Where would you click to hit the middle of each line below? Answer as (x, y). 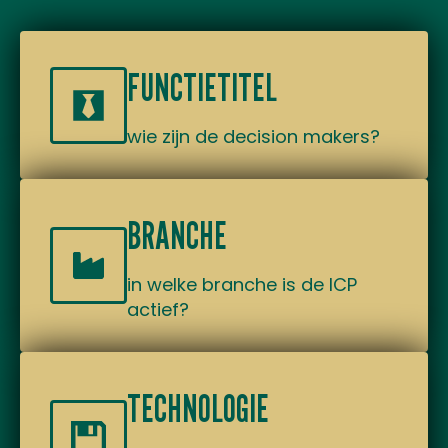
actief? (158, 309)
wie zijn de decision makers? (253, 136)
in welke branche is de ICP (242, 284)
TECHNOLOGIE (198, 408)
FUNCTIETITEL (202, 87)
